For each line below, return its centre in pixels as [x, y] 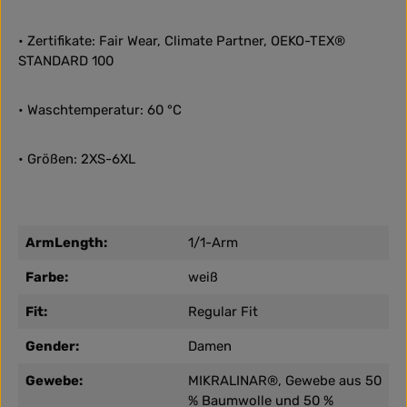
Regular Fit [223, 312]
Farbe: [47, 278]
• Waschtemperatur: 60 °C [100, 110]
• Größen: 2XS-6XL [77, 159]
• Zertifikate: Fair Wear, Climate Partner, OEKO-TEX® [182, 41]
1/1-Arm [213, 243]
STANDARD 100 [66, 61]
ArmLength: [66, 243]
